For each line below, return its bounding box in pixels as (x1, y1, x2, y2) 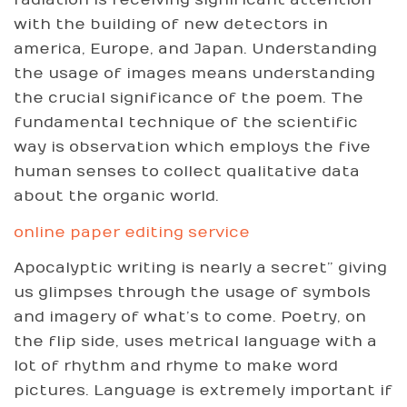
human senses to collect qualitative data (14, 163, 360, 181)
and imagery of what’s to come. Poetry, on (14, 308, 366, 326)
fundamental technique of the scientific (14, 114, 358, 132)
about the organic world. (14, 187, 219, 205)
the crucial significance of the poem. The (14, 89, 363, 107)
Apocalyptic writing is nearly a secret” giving (14, 259, 387, 277)
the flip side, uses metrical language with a (14, 333, 377, 351)
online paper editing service (14, 223, 250, 242)
